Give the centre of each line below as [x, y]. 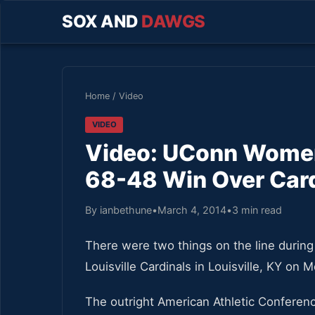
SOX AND [102, 21]
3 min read [257, 210]
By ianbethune [118, 210]
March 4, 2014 [192, 210]
